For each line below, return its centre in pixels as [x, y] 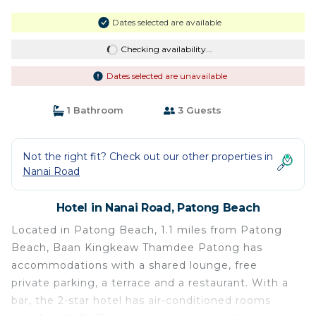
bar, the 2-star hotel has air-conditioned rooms [141, 301]
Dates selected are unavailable [166, 76]
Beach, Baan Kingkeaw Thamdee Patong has [137, 248]
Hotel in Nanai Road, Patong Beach [158, 208]
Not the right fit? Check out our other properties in [148, 157]
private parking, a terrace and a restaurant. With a [150, 283]
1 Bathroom [93, 110]
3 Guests [198, 110]
